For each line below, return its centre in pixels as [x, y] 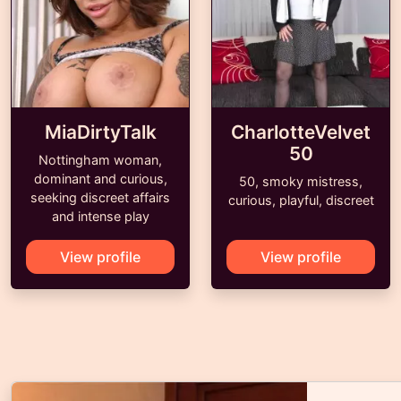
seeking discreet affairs [100, 197]
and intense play [100, 216]
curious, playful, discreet [301, 200]
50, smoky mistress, [301, 181]
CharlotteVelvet [301, 132]
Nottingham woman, [100, 160]
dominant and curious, [100, 179]
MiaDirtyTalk [100, 132]
